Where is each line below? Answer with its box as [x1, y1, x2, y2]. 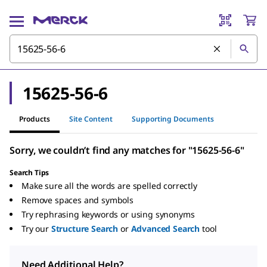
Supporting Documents [132, 113, 214, 124]
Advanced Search [131, 223, 200, 234]
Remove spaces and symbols [21, 194, 133, 206]
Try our [21, 223, 49, 234]
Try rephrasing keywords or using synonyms [21, 209, 195, 220]
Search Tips [10, 167, 49, 178]
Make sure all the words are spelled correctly [21, 180, 197, 191]
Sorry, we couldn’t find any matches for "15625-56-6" [10, 144, 244, 157]
